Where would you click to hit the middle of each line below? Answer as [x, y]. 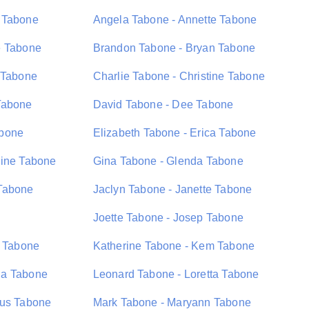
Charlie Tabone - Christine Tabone [179, 76]
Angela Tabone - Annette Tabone [175, 20]
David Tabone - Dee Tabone [163, 104]
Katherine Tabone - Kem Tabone [174, 246]
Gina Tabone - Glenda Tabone [168, 161]
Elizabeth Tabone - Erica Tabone [175, 133]
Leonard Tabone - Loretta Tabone [176, 274]
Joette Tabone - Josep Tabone [168, 218]
